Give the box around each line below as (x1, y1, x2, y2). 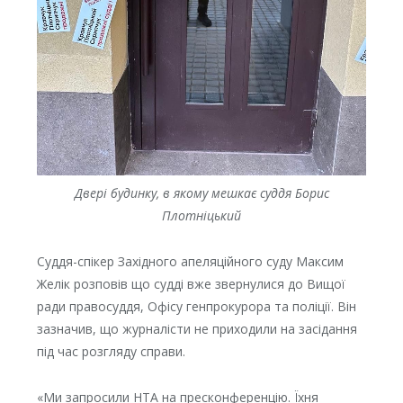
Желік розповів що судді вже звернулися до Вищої (36, 275, 345, 293)
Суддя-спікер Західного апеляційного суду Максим (36, 253, 344, 271)
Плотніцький (162, 207, 241, 225)
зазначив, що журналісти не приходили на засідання (36, 320, 357, 338)
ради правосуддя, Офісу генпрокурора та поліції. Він (36, 298, 356, 316)
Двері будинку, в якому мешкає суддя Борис (74, 184, 329, 202)
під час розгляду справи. (36, 343, 185, 361)
